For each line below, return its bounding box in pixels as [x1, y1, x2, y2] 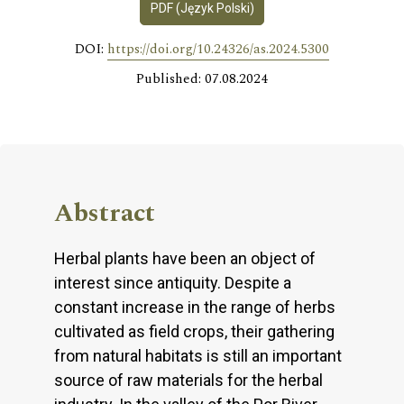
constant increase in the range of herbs [54, 297, 335, 317]
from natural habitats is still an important [54, 345, 342, 365]
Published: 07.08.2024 [136, 68, 268, 89]
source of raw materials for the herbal [54, 370, 323, 390]
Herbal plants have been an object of [54, 248, 316, 268]
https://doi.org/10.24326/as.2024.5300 [107, 38, 329, 60]
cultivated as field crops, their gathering [54, 321, 335, 341]
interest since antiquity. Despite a [54, 272, 291, 292]
